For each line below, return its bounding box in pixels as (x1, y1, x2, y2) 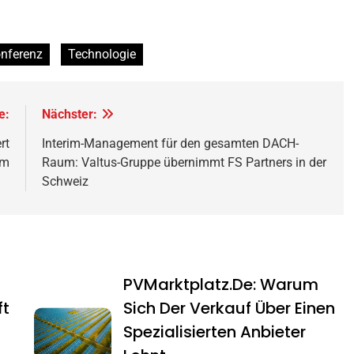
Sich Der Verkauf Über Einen (123, 297, 336, 320)
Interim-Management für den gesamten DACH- (42, 136, 299, 152)
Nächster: (42, 107, 98, 122)
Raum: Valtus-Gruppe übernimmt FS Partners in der (42, 155, 327, 171)
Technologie (67, 47, 136, 62)
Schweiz (42, 174, 89, 190)
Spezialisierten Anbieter (123, 321, 307, 344)
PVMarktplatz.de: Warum (123, 273, 319, 296)
